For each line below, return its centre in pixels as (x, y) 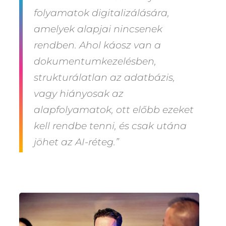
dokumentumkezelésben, (95, 61)
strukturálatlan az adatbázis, (105, 77)
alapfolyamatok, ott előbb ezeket (114, 109)
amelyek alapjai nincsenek (98, 29)
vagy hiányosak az (79, 93)
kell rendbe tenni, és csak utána (110, 126)
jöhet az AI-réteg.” (77, 142)
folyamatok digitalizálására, (102, 13)
